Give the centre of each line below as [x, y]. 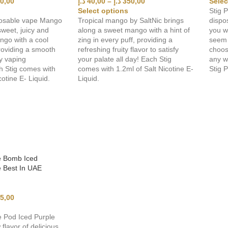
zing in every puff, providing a [125, 39]
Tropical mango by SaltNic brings [131, 20]
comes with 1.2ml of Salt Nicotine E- [136, 68]
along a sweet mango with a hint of [134, 30]
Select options [103, 10]
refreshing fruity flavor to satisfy [129, 49]
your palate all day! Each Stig [125, 59]
